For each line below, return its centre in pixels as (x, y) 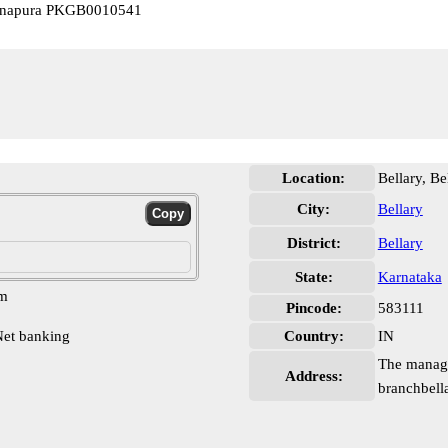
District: (313, 243)
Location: (314, 178)
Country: (313, 336)
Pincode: (313, 308)
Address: (313, 376)
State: (313, 277)
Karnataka (409, 277)
